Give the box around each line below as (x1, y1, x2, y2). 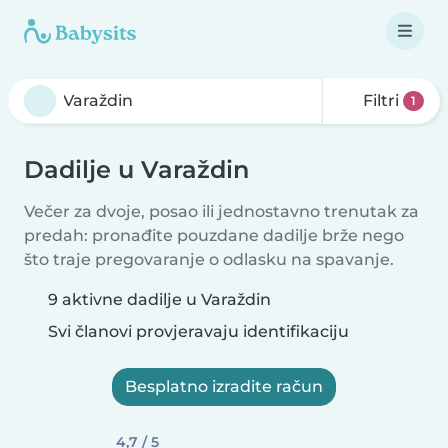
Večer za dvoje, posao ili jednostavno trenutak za (24, 202, 419, 221)
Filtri (359, 91, 404, 110)
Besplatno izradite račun (125, 377, 323, 396)
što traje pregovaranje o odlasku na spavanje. (24, 250, 394, 269)
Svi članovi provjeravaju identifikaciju (44, 322, 349, 341)
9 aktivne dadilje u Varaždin (48, 290, 271, 309)
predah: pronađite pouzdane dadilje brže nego (24, 226, 404, 245)
